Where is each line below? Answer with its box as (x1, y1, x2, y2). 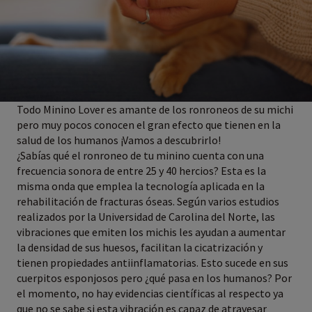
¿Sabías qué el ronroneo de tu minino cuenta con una (17, 148, 264, 163)
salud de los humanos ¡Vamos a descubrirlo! (17, 133, 221, 148)
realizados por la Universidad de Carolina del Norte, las (17, 210, 275, 224)
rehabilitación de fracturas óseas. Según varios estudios (17, 194, 279, 209)
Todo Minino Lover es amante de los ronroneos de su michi (17, 102, 293, 117)
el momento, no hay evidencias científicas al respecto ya (17, 286, 283, 301)
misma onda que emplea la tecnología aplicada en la (17, 179, 265, 194)
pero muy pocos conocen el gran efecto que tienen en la (17, 118, 281, 132)
